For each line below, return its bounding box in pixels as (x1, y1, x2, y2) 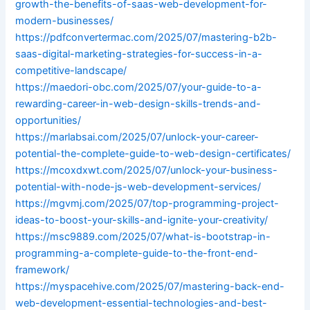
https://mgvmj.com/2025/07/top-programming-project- (15, 197, 280, 210)
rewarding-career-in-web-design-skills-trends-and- (15, 98, 262, 111)
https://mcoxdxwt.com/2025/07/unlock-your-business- (15, 164, 278, 177)
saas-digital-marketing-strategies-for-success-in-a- (15, 48, 263, 61)
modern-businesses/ (15, 15, 114, 28)
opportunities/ (15, 114, 82, 127)
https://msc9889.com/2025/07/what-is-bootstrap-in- (15, 230, 271, 244)
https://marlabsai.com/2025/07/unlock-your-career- (15, 131, 259, 144)
